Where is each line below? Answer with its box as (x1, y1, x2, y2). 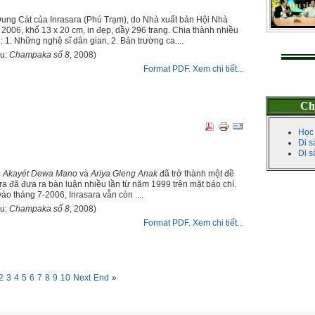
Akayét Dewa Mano (3, 169, 77, 179)
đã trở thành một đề (157, 169, 234, 179)
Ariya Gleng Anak (91, 169, 157, 179)
